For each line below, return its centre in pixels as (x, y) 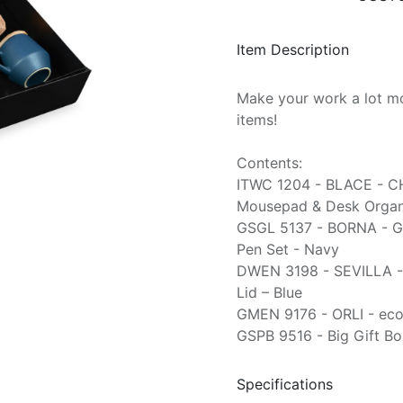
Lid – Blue (269, 293)
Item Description (293, 49)
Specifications (285, 384)
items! (257, 120)
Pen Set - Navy (288, 250)
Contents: (269, 163)
